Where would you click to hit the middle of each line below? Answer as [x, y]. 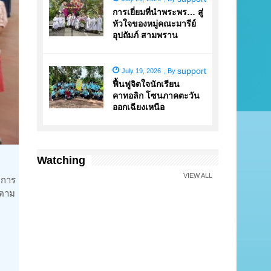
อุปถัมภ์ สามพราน [145, 35]
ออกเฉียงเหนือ [139, 107]
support [191, 71]
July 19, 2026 [141, 71]
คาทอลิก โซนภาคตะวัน [156, 96]
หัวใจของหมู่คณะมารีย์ [154, 24]
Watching [61, 160]
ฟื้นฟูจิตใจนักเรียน [146, 84]
